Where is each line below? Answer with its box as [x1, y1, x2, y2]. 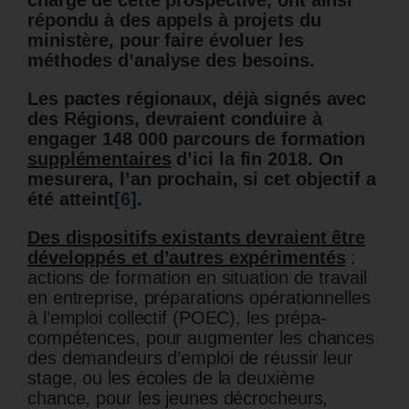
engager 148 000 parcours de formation [27, 129, 366, 150]
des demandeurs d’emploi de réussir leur [27, 348, 354, 369]
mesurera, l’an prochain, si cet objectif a [27, 169, 376, 190]
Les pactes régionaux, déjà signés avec [27, 89, 367, 110]
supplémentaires [27, 149, 172, 170]
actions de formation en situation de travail [27, 267, 367, 288]
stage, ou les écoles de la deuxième [27, 368, 315, 389]
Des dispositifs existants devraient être [27, 227, 365, 248]
